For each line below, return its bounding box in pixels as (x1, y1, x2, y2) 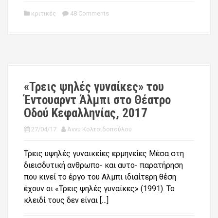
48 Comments (70, 9, 109, 17)
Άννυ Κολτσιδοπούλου (67, 125, 132, 133)
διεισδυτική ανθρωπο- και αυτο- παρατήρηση (24, 160, 183, 170)
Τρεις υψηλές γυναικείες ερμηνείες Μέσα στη (24, 148, 184, 158)
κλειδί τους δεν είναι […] (24, 195, 109, 205)
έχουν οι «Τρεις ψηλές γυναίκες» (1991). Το (24, 183, 175, 193)
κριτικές (31, 9, 56, 17)
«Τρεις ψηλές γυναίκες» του (24, 79, 164, 94)
